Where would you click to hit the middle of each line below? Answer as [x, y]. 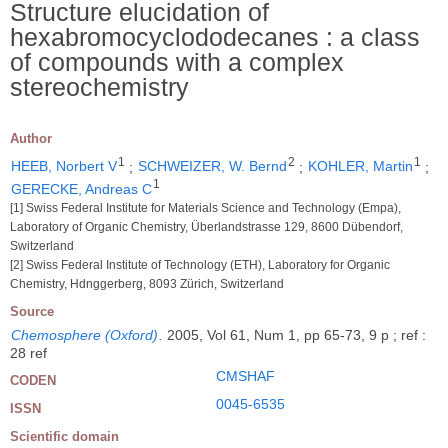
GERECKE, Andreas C [81, 189]
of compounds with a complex [177, 61]
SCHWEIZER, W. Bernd [212, 166]
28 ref [28, 353]
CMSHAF [245, 376]
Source [32, 311]
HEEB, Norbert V [64, 166]
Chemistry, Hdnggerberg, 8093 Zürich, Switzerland [147, 284]
